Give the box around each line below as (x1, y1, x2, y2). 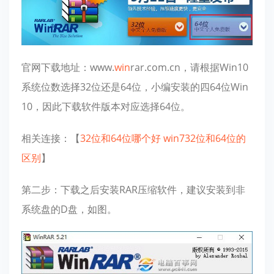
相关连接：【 (21, 131, 80, 145)
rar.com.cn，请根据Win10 (130, 60, 248, 74)
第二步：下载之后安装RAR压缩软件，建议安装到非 (21, 182, 245, 196)
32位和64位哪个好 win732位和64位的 (80, 131, 246, 145)
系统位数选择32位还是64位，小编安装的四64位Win (21, 80, 248, 94)
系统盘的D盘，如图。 (21, 202, 117, 216)
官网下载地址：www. (21, 60, 114, 74)
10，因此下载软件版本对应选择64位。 (21, 99, 190, 113)
